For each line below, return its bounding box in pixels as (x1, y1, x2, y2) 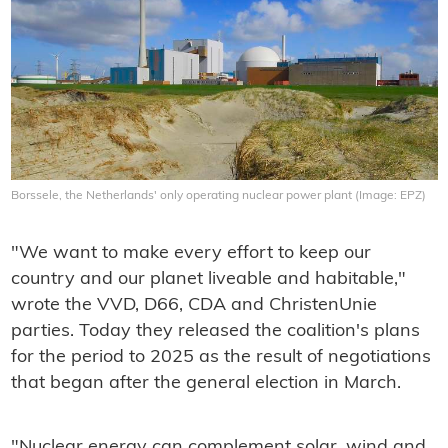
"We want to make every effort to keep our (10, 244, 371, 264)
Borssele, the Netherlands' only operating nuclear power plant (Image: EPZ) (10, 190, 426, 203)
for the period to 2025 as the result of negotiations (10, 348, 431, 368)
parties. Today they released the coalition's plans (10, 322, 420, 342)
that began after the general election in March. (10, 374, 401, 394)
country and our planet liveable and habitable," (10, 270, 406, 290)
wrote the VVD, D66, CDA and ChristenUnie (10, 296, 377, 316)
